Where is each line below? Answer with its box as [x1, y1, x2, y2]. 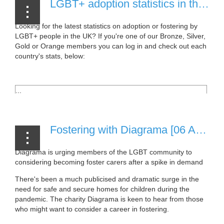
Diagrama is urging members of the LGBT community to [15, 147, 192, 156]
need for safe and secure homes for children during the [15, 184, 189, 193]
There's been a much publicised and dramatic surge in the [15, 174, 199, 183]
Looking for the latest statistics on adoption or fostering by [15, 21, 197, 30]
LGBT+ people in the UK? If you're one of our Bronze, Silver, [15, 31, 205, 40]
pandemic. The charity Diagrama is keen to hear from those [15, 194, 203, 203]
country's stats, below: [15, 51, 85, 60]
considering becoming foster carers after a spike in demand [15, 157, 203, 166]
